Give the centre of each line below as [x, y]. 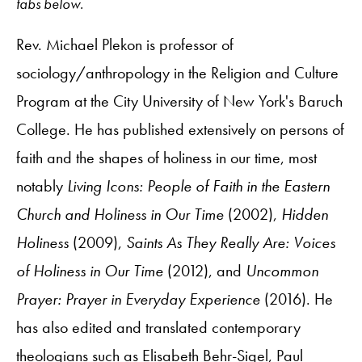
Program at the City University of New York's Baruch [179, 101]
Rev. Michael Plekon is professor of [125, 44]
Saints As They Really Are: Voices [231, 242]
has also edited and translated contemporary [158, 327]
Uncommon [282, 270]
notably [42, 185]
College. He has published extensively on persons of [180, 129]
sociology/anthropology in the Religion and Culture [177, 72]
